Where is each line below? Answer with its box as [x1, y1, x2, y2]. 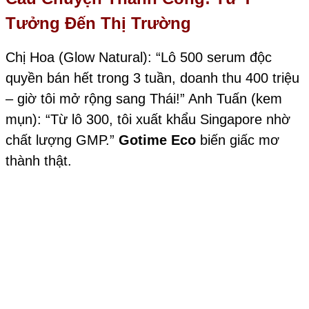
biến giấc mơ [196, 132, 279, 148]
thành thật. [6, 153, 72, 169]
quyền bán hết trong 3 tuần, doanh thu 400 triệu [6, 70, 299, 86]
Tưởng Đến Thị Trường [6, 13, 191, 32]
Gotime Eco [119, 132, 196, 148]
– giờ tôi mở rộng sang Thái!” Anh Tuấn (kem [6, 91, 282, 107]
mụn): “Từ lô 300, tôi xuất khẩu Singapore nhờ [6, 112, 290, 128]
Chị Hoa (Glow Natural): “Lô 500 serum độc [6, 50, 272, 66]
